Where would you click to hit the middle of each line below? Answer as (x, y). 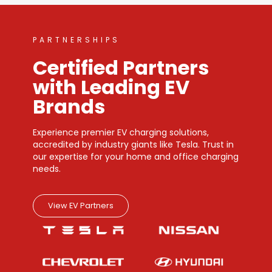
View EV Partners (81, 206)
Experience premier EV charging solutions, (121, 132)
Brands (69, 107)
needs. (47, 169)
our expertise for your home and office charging (136, 157)
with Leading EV (111, 87)
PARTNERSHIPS (77, 40)
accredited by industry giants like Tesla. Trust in (134, 144)
